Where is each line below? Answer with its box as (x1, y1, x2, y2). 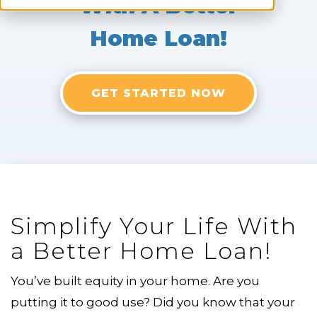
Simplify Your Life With (11, 212, 297, 240)
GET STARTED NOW (91, 86, 226, 100)
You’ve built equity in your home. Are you (11, 273, 260, 288)
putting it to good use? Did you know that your (11, 294, 295, 309)
